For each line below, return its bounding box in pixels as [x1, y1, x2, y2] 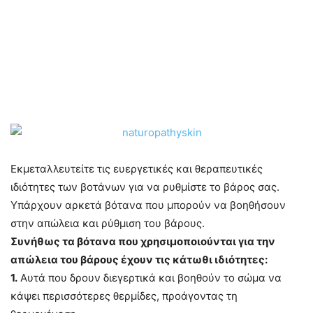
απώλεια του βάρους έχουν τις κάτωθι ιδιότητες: [10, 253, 268, 266]
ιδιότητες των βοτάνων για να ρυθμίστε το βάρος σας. [10, 180, 279, 194]
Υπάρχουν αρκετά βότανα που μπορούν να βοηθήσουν [10, 198, 286, 212]
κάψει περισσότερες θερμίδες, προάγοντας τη [10, 289, 238, 303]
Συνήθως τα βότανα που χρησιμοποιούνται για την [10, 235, 275, 248]
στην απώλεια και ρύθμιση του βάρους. [10, 217, 205, 230]
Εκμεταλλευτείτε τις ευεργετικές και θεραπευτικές [10, 162, 263, 175]
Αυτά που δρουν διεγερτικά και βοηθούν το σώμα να [17, 271, 282, 284]
